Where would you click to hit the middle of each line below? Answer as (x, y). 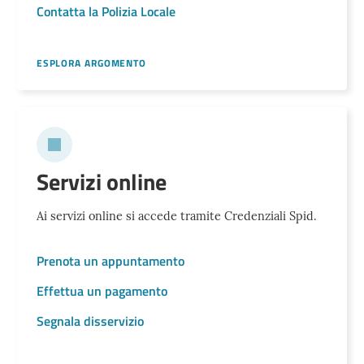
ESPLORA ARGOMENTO (91, 63)
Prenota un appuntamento (110, 261)
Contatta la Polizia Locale (106, 12)
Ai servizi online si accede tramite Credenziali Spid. (176, 217)
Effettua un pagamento (102, 290)
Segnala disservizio (90, 321)
